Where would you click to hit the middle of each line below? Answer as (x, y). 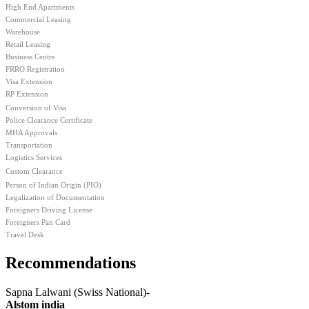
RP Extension (27, 93)
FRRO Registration (35, 69)
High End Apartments (40, 7)
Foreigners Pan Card (38, 222)
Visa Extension (29, 81)
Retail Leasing (28, 44)
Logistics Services (34, 157)
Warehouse (23, 31)
